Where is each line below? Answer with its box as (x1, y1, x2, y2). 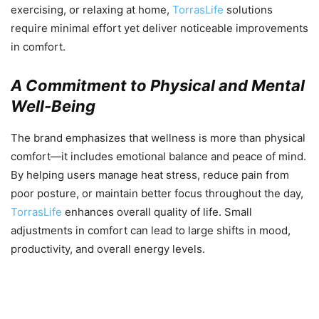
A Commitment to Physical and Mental (11, 75, 305, 95)
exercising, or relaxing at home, (11, 2, 172, 16)
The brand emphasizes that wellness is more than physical (11, 130, 305, 145)
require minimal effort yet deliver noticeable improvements (11, 21, 308, 35)
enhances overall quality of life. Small (62, 204, 252, 219)
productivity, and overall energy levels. (11, 241, 205, 256)
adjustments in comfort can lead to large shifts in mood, (11, 223, 291, 237)
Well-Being (11, 96, 95, 115)
